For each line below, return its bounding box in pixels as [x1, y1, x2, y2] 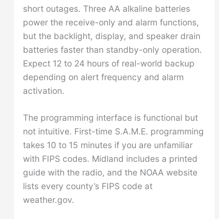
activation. [22, 85, 65, 96]
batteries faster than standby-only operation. [22, 44, 202, 55]
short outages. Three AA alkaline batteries [22, 3, 190, 14]
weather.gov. [22, 195, 74, 205]
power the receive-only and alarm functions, [22, 17, 199, 27]
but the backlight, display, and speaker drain [22, 30, 200, 41]
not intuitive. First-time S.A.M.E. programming [22, 126, 204, 137]
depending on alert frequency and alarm [22, 71, 184, 82]
